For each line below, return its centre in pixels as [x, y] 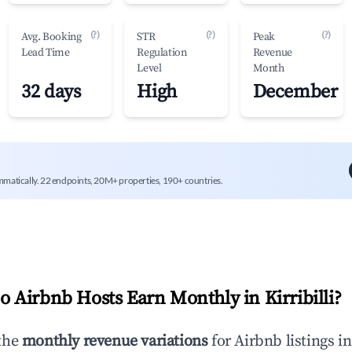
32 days [51, 92]
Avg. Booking [51, 37]
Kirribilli [299, 299]
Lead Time [46, 53]
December [295, 92]
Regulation [162, 53]
